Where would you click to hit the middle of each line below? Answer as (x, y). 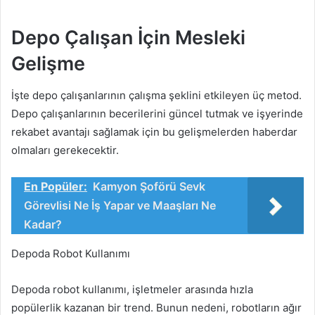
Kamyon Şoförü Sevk (149, 186)
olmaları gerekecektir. (65, 150)
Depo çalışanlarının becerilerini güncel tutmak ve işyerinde (157, 113)
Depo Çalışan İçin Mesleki (128, 38)
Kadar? (43, 224)
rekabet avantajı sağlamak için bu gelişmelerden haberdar (154, 131)
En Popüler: (56, 186)
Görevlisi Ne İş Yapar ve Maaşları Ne (120, 205)
